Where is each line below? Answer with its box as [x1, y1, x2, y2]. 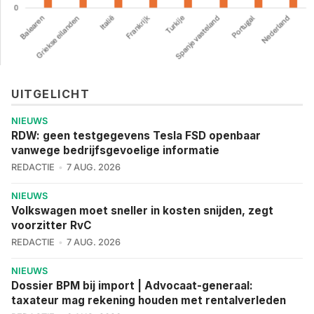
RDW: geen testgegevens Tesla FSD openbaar [11, 128, 261, 142]
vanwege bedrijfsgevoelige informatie [11, 143, 219, 157]
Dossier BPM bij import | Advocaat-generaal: [11, 278, 253, 292]
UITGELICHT [11, 86, 90, 101]
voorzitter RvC [11, 218, 92, 232]
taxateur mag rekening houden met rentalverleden [11, 293, 286, 307]
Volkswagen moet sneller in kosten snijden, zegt [11, 203, 273, 217]
